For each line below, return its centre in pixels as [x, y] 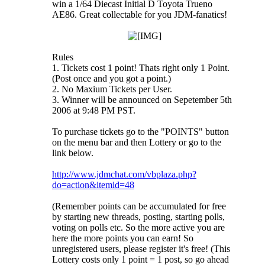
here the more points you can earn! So [123, 238]
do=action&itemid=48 [93, 185]
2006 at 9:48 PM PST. [94, 110]
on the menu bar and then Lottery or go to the [137, 142]
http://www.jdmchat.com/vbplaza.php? [124, 174]
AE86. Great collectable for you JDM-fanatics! [140, 14]
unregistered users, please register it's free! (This [141, 248]
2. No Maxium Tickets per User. [112, 89]
